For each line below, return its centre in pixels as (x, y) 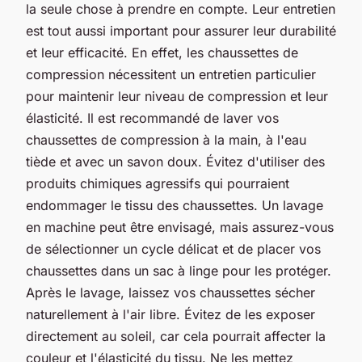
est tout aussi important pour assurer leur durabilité (181, 30)
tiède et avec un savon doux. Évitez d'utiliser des (175, 161)
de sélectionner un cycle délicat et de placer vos (173, 248)
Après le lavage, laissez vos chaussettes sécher (170, 292)
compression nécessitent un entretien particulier (171, 74)
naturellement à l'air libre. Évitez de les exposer (170, 314)
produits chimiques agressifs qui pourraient (158, 183)
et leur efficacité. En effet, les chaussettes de (162, 52)
